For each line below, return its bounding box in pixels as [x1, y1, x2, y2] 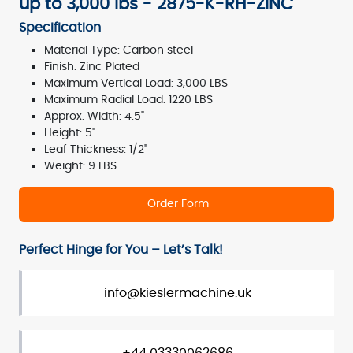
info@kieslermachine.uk [104, 287, 251, 300]
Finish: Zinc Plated [44, 61, 139, 73]
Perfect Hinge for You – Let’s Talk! [19, 243, 223, 257]
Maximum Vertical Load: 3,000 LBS [44, 77, 228, 90]
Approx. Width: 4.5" [44, 110, 144, 123]
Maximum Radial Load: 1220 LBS [44, 94, 213, 106]
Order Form [144, 199, 209, 210]
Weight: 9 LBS [44, 160, 117, 173]
